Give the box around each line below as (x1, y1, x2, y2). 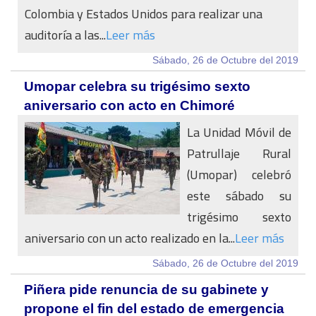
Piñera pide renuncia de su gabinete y (24, 282, 269, 297)
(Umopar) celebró (187, 163, 291, 186)
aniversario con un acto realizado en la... (25, 226, 235, 250)
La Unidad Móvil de (187, 121, 291, 144)
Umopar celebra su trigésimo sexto (24, 79, 250, 94)
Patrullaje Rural (187, 142, 291, 165)
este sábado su (187, 184, 291, 207)
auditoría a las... (25, 23, 106, 47)
